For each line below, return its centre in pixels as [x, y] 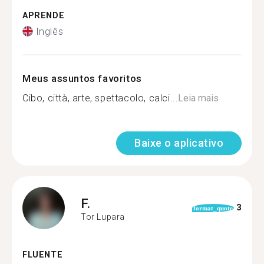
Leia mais [199, 98]
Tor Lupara [103, 217]
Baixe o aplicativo [179, 143]
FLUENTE [43, 255]
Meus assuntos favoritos [82, 78]
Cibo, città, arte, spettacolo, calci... [100, 98]
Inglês [49, 31]
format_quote [213, 208]
